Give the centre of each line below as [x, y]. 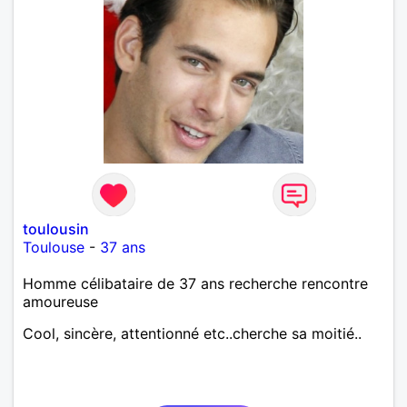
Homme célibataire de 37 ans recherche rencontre [195, 283]
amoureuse [60, 301]
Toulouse [54, 247]
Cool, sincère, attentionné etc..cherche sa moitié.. [192, 333]
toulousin [56, 228]
